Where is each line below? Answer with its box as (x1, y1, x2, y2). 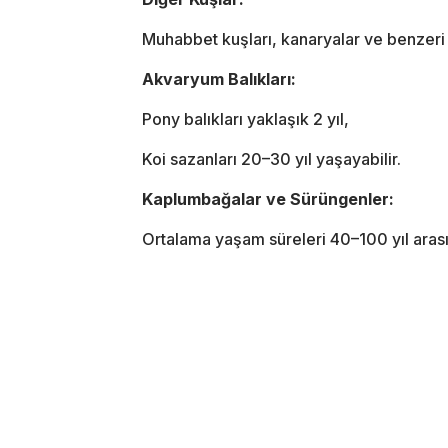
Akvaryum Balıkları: (142, 68, 296, 89)
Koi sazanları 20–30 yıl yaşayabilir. (142, 148, 401, 169)
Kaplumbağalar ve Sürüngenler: (142, 188, 394, 209)
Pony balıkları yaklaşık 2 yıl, (142, 108, 349, 129)
